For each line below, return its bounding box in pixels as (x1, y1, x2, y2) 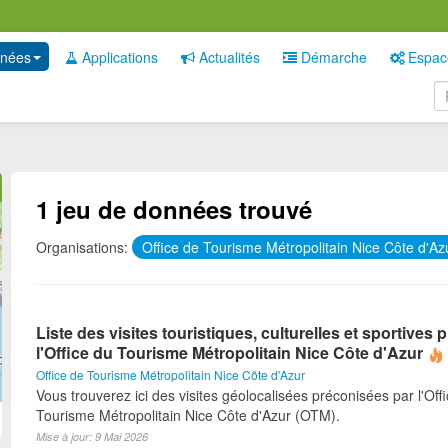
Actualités (195, 47, 260, 67)
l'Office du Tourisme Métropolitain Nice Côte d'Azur (36, 341, 423, 364)
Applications (78, 47, 158, 67)
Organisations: (36, 237, 128, 257)
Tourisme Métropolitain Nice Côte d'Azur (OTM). (36, 405, 340, 425)
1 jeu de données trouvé (36, 192, 312, 226)
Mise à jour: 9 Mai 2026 (36, 429, 148, 444)
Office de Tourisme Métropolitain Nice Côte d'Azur (36, 366, 305, 383)
